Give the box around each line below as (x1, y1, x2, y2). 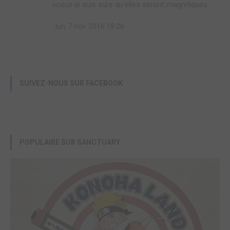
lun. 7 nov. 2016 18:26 (54, 22, 124, 31)
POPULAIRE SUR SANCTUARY (20, 138, 120, 147)
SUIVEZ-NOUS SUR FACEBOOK (20, 79, 123, 88)
